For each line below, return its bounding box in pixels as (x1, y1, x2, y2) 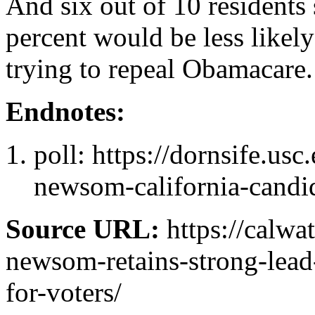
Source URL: (6, 213, 160, 244)
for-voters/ (6, 276, 122, 307)
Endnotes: (6, 96, 125, 127)
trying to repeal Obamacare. (6, 53, 313, 84)
